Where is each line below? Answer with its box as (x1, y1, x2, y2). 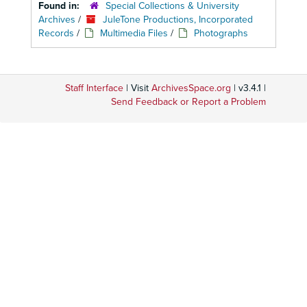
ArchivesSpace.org (151, 82, 231, 94)
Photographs (194, 27, 248, 39)
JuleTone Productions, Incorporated (103, 14, 253, 25)
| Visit (123, 82, 151, 94)
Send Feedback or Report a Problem (111, 96, 266, 108)
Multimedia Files (100, 27, 168, 39)
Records (38, 27, 74, 39)
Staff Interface (65, 82, 123, 94)
